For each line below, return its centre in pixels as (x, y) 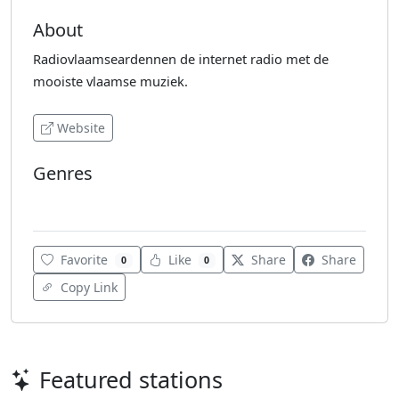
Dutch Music (73, 200)
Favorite (84, 260)
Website (81, 127)
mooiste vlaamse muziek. (110, 81)
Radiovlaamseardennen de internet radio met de (181, 58)
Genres (63, 173)
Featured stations (131, 380)
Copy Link (87, 288)
